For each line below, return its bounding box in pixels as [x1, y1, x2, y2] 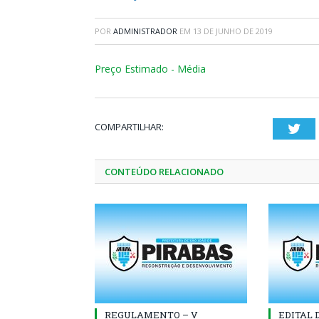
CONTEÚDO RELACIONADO [105, 165, 224, 178]
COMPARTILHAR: [95, 120, 164, 133]
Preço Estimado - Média [95, 62, 206, 75]
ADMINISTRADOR [113, 26, 177, 36]
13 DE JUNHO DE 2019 [193, 26, 273, 36]
